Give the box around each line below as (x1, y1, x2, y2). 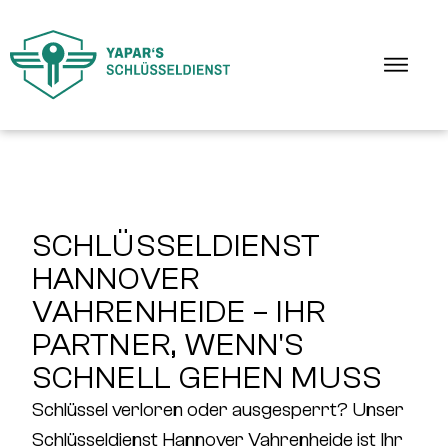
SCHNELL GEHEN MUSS (32, 360, 382, 396)
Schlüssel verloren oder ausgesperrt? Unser (32, 398, 404, 421)
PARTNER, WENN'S (32, 327, 305, 363)
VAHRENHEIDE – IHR (32, 294, 326, 330)
